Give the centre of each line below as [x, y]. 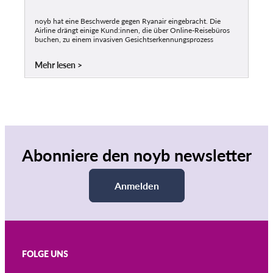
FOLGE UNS [45, 253]
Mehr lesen [55, 65]
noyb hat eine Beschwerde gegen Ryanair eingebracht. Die [128, 21]
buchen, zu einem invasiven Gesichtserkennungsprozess [124, 40]
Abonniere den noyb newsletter [136, 155]
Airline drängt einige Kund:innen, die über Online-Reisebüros [132, 30]
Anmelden [136, 186]
